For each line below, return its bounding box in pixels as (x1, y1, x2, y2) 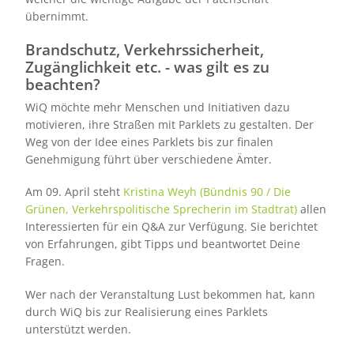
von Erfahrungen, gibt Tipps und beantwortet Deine (24, 236, 300, 252)
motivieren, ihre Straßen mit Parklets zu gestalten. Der (24, 116, 314, 132)
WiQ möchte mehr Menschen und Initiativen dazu (24, 99, 290, 115)
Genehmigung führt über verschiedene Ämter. (24, 151, 275, 167)
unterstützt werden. (24, 321, 134, 337)
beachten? (24, 73, 100, 95)
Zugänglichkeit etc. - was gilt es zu (24, 56, 269, 77)
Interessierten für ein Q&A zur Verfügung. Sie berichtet (24, 219, 318, 235)
